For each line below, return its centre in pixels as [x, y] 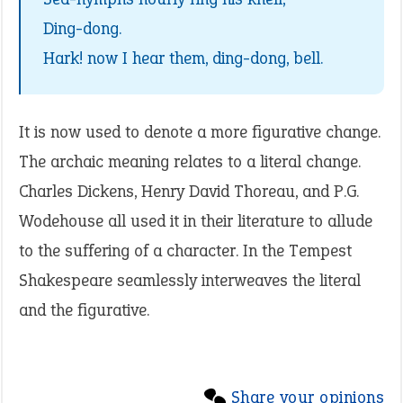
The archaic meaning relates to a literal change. [190, 161]
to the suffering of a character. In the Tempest [185, 251]
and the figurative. [84, 310]
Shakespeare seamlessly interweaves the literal [190, 280]
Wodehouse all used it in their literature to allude [196, 221]
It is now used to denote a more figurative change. [200, 132]
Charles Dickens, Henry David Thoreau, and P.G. [189, 191]
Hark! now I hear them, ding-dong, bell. [183, 58]
